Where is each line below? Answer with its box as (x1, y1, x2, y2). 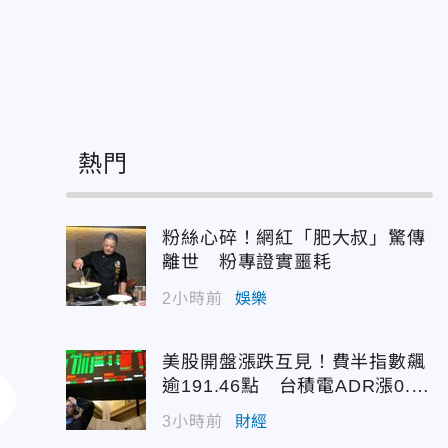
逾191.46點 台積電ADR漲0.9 (162, 375, 422, 396)
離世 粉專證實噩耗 (162, 252, 332, 272)
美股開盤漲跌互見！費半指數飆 (162, 351, 426, 372)
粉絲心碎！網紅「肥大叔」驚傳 (162, 228, 426, 248)
